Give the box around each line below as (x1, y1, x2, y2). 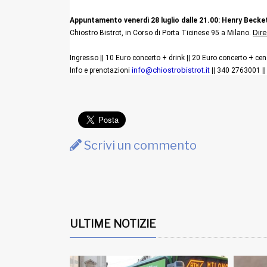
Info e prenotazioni (70, 66, 132, 74)
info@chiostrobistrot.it (132, 65, 210, 74)
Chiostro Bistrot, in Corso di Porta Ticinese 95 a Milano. (70, 28, 253, 37)
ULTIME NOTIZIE (70, 216, 156, 231)
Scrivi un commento (82, 138, 197, 153)
